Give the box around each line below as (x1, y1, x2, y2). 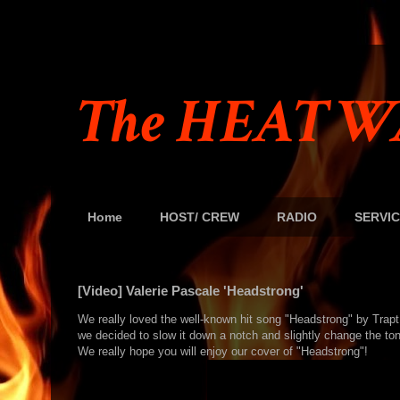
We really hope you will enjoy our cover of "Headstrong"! (78, 345, 368, 358)
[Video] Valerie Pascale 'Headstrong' (78, 283, 304, 298)
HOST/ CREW (160, 210, 239, 224)
